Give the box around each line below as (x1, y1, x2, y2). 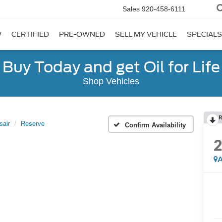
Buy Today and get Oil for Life (2, 58, 220, 76)
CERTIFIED (11, 30, 49, 39)
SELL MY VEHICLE (115, 30, 177, 39)
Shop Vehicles (83, 76, 139, 86)
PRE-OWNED (59, 30, 105, 39)
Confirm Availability (125, 121, 186, 129)
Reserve (21, 120, 45, 127)
